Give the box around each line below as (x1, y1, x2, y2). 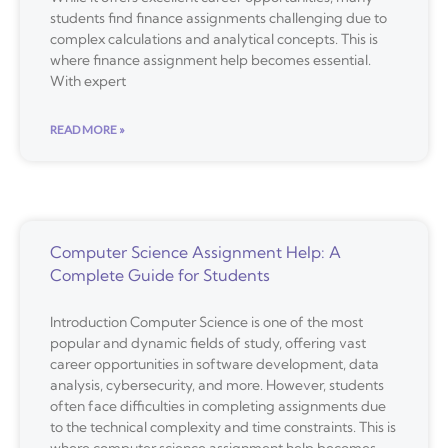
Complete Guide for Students (50, 265, 270, 286)
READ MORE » (50, 122, 125, 138)
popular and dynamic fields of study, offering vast (50, 334, 366, 353)
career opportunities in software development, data (50, 355, 379, 374)
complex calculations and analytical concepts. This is (50, 30, 378, 49)
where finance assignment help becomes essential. (50, 51, 371, 70)
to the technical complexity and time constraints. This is (50, 418, 396, 437)
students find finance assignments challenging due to (50, 9, 387, 28)
